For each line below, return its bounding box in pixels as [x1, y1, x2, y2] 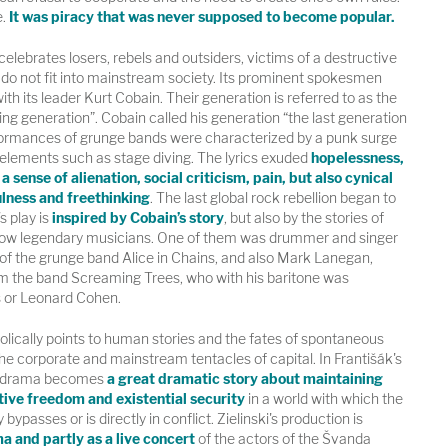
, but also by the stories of [223, 209, 384, 227]
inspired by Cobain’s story [48, 209, 224, 227]
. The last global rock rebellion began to [149, 189, 396, 207]
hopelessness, [307, 149, 404, 167]
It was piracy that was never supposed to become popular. [5, 8, 395, 26]
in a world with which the [244, 390, 403, 408]
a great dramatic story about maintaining [106, 370, 383, 388]
